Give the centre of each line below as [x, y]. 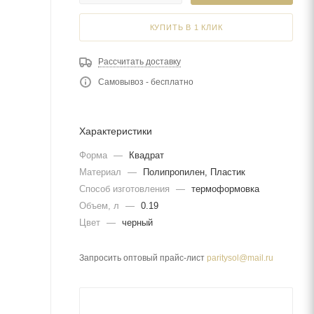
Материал [102, 172]
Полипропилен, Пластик [194, 172]
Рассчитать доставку [139, 61]
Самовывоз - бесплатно [146, 82]
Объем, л [101, 205]
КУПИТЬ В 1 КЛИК [186, 27]
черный [137, 222]
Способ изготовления [126, 189]
